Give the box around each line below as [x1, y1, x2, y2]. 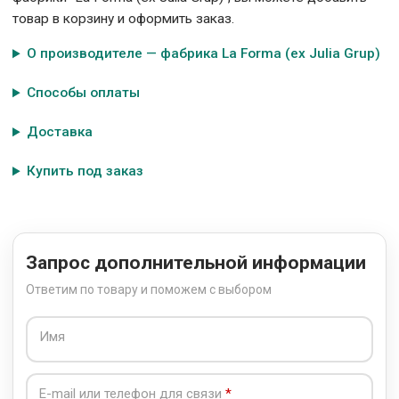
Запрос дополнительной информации [26, 252, 366, 274]
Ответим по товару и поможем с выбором [26, 282, 272, 297]
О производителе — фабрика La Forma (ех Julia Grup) [27, 45, 381, 62]
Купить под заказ [27, 163, 144, 180]
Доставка [27, 124, 94, 141]
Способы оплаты [27, 85, 141, 102]
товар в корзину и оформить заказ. [12, 11, 234, 28]
